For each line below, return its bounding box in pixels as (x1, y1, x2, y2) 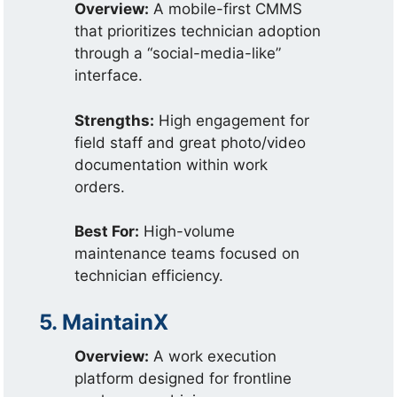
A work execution (149, 346, 277, 365)
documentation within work (74, 155, 269, 174)
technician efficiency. (74, 267, 224, 284)
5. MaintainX (39, 308, 169, 335)
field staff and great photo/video (74, 133, 307, 152)
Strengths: (74, 111, 155, 129)
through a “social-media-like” (74, 44, 282, 62)
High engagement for (154, 111, 310, 129)
